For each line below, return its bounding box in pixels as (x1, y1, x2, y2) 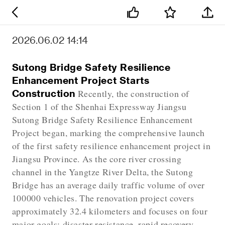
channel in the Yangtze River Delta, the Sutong (12, 165, 193, 178)
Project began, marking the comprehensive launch (12, 126, 205, 139)
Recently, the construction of (75, 87, 189, 99)
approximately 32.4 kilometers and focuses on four (12, 204, 208, 217)
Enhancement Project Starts (12, 74, 150, 86)
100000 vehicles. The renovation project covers (12, 191, 194, 204)
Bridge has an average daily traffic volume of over (12, 178, 205, 191)
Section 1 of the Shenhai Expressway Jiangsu (12, 100, 187, 113)
